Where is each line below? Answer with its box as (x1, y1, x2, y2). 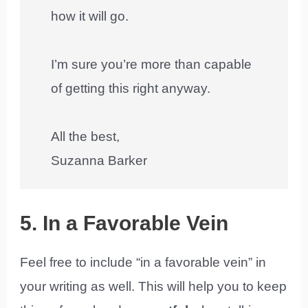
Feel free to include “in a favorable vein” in (20, 255, 267, 270)
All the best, (51, 129, 120, 144)
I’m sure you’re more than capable (51, 57, 252, 72)
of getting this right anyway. (51, 81, 211, 96)
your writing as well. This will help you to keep (20, 279, 287, 294)
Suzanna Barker (51, 153, 148, 168)
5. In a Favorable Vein (20, 212, 229, 235)
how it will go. (51, 9, 129, 24)
